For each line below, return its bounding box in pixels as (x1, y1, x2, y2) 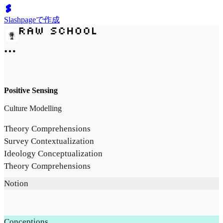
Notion (4, 179, 28, 189)
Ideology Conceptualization (4, 149, 103, 159)
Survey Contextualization (4, 136, 94, 146)
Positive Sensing (4, 86, 58, 95)
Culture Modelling (4, 104, 62, 113)
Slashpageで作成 (4, 15, 60, 24)
